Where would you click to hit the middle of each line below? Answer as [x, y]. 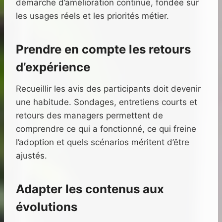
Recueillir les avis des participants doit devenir [108, 89]
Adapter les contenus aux [90, 189]
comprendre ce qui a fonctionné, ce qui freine [106, 129]
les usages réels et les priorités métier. [92, 16]
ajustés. [31, 156]
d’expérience [53, 67]
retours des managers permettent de [89, 116]
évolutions [47, 207]
